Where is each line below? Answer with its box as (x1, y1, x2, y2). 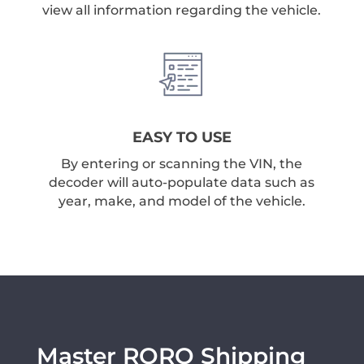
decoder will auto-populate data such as (49, 175, 315, 190)
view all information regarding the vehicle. (42, 2, 322, 18)
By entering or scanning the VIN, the (61, 156, 303, 171)
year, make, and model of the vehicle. (58, 193, 305, 209)
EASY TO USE (132, 128, 232, 146)
